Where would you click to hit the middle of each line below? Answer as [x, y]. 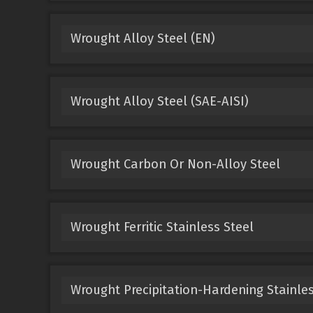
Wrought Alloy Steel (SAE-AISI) [159, 101]
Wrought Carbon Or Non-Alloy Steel [175, 164]
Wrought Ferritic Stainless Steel [162, 227]
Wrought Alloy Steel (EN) [143, 38]
